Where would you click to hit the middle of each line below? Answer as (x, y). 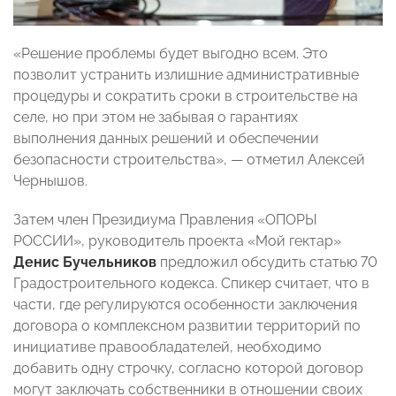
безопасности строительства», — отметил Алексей (189, 160)
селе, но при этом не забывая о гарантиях (156, 118)
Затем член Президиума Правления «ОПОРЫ (165, 220)
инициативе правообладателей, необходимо (168, 347)
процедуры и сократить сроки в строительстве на (186, 96)
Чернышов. (50, 181)
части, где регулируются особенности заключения (185, 305)
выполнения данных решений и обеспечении (166, 139)
